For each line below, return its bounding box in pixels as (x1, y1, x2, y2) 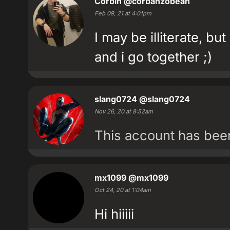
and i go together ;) (94, 49, 212, 65)
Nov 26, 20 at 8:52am (94, 108, 153, 115)
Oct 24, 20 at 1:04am (94, 186, 151, 194)
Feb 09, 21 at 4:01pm (94, 10, 151, 17)
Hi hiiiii (94, 206, 134, 222)
